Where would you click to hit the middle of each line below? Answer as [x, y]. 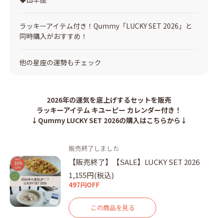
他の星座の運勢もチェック [60, 62]
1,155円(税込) [91, 175]
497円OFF [84, 184]
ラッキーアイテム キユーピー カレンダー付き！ [109, 110]
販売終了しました [94, 148]
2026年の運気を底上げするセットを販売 [109, 100]
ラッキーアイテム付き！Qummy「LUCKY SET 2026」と [106, 26]
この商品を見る [112, 208]
